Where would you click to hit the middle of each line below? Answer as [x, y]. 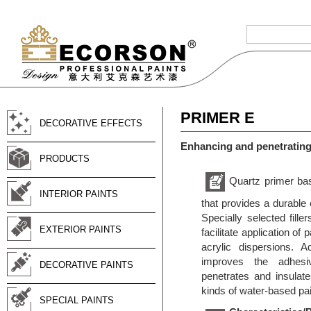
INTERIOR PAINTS [79, 194]
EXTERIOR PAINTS [81, 229]
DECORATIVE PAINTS [86, 265]
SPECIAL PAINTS [77, 300]
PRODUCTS [65, 159]
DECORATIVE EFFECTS [91, 123]
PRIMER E [218, 118]
